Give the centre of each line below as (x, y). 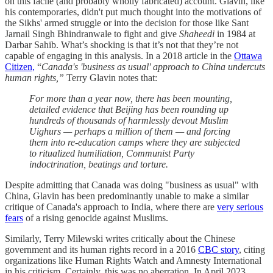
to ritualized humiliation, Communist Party (112, 153)
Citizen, (20, 66)
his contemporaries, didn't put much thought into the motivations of (133, 12)
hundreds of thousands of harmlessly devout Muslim (129, 120)
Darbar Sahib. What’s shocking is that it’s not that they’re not (122, 44)
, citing (252, 249)
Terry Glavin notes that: (112, 77)
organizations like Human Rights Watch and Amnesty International (133, 260)
